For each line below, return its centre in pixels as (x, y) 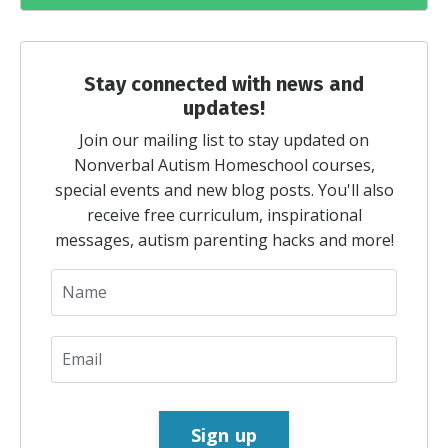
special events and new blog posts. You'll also (224, 189)
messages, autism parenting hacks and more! (224, 239)
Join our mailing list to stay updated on (224, 139)
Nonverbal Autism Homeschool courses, (224, 164)
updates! (224, 107)
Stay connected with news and (224, 83)
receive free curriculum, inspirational (224, 214)
